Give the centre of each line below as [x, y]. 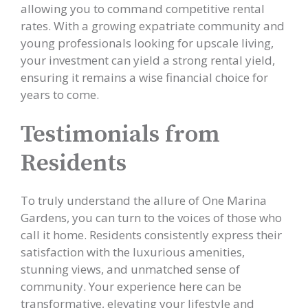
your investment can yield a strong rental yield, [148, 60]
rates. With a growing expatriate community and [153, 25]
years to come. [60, 94]
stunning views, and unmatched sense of [130, 269]
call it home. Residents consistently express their [151, 235]
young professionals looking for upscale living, [147, 43]
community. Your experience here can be [131, 286]
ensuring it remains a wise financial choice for [144, 77]
